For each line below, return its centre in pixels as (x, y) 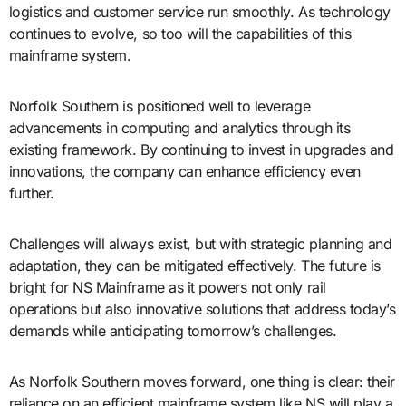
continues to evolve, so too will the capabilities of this (180, 34)
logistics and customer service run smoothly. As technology (199, 12)
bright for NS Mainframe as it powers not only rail (167, 288)
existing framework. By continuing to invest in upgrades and (201, 150)
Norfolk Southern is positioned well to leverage (159, 106)
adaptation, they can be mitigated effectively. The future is (194, 266)
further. (31, 193)
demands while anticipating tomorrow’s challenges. (173, 331)
